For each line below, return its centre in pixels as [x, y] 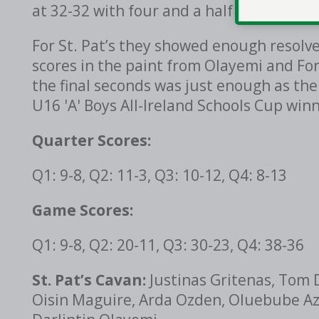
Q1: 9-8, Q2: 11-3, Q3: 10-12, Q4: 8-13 [159, 175]
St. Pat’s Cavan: [91, 280]
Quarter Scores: [91, 140]
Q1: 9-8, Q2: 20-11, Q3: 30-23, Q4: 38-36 [168, 245]
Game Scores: [83, 210]
